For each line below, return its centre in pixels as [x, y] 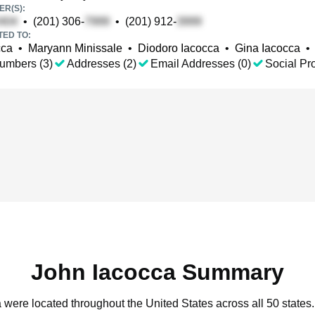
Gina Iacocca [268, 48]
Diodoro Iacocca [179, 48]
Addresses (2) [102, 64]
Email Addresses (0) [201, 64]
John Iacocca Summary [157, 272]
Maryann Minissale [75, 48]
